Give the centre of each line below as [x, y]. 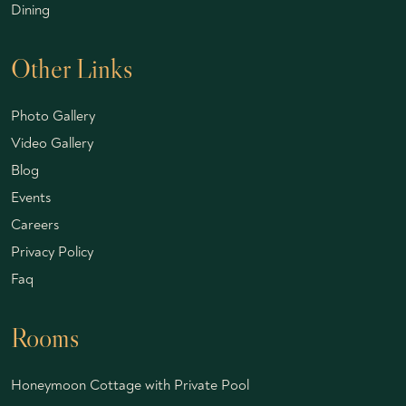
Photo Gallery [53, 116]
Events [31, 198]
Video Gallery [52, 144]
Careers [35, 225]
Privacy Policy [52, 252]
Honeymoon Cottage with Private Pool [130, 386]
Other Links [72, 69]
